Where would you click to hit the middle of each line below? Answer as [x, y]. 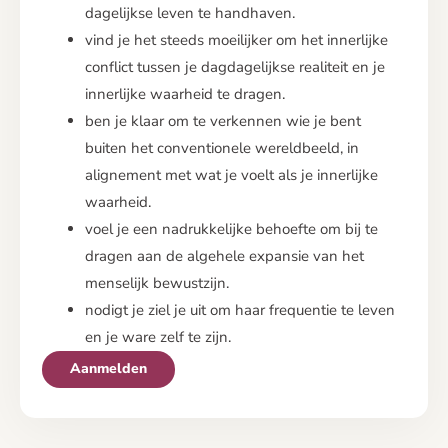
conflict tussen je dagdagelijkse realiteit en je [235, 66]
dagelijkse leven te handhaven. [190, 12]
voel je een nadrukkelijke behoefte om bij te [231, 228]
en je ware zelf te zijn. [158, 336]
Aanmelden [108, 368]
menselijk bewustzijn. [157, 282]
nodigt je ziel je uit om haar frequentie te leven [240, 309]
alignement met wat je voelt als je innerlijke [231, 174]
